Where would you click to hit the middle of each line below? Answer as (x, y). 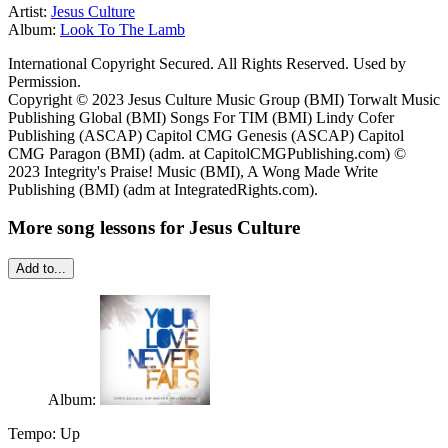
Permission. (44, 81)
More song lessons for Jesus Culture (154, 228)
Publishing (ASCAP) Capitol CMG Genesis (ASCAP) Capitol (206, 135)
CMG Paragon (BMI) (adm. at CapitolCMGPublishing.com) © (207, 153)
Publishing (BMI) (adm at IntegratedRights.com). (163, 189)
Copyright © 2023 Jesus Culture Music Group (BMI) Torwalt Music (224, 99)
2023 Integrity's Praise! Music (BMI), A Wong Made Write (193, 171)
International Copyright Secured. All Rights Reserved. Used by (207, 63)
